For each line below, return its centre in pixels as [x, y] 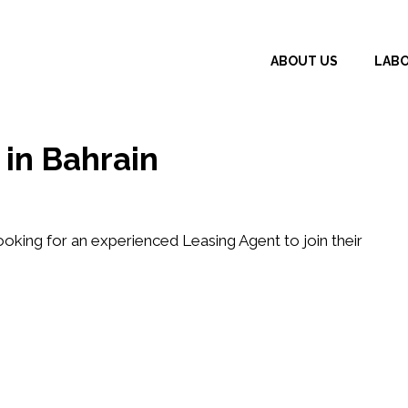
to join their [321, 241]
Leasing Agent [231, 241]
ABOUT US [304, 61]
